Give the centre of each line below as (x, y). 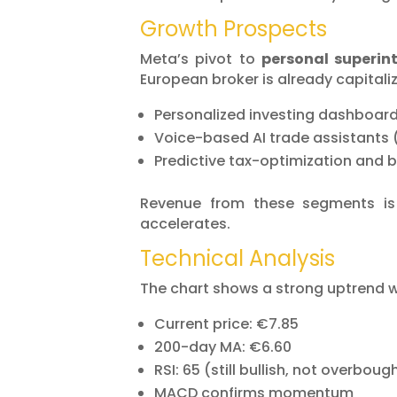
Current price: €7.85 (226, 324)
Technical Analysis (237, 259)
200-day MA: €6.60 (223, 347)
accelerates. (185, 224)
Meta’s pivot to (201, 59)
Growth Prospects (234, 29)
